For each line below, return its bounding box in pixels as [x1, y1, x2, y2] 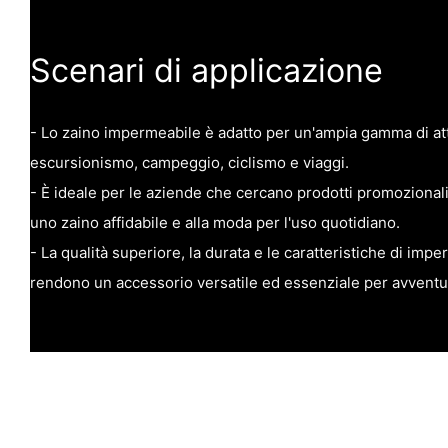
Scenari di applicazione [30, 51, 383, 91]
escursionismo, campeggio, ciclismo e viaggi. [30, 153, 349, 173]
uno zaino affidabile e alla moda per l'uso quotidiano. [30, 213, 400, 233]
